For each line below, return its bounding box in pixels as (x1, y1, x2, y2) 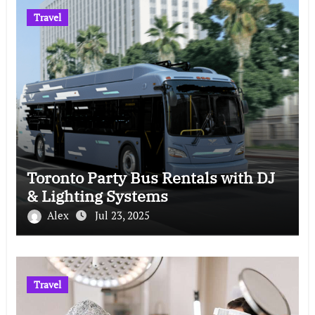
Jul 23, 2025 (94, 207, 150, 222)
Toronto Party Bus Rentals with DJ (26, 167, 275, 188)
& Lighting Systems (26, 185, 168, 206)
